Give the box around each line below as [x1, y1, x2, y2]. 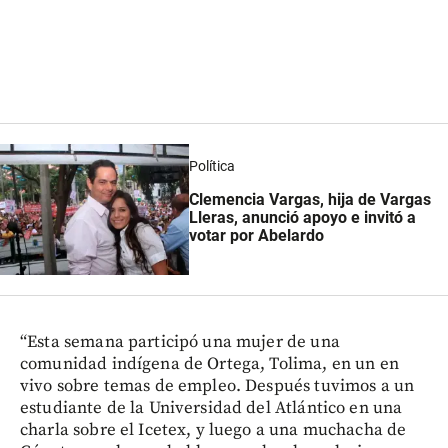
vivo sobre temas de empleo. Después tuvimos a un [20, 374, 415, 397]
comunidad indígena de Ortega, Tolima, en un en [20, 352, 399, 375]
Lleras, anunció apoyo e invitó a [189, 208, 417, 228]
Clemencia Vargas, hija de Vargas [189, 190, 432, 210]
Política [189, 158, 236, 174]
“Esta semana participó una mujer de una [20, 330, 340, 353]
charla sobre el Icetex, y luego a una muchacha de [20, 418, 407, 441]
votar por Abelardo [189, 226, 325, 246]
